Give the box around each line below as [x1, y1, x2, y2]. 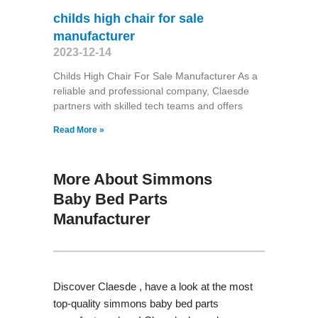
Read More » [53, 124, 104, 135]
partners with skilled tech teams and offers [53, 99, 243, 111]
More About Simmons [53, 170, 212, 188]
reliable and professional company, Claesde [53, 84, 249, 97]
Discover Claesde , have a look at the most [53, 280, 253, 292]
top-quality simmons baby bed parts [53, 297, 219, 309]
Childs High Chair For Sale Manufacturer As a [53, 70, 258, 82]
